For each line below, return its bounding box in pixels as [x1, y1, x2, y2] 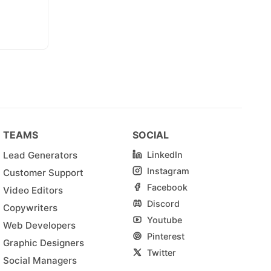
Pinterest [146, 230, 184, 241]
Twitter [146, 247, 176, 258]
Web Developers [3, 219, 76, 231]
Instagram [146, 165, 189, 176]
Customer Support [3, 166, 84, 178]
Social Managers [3, 254, 77, 266]
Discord [146, 198, 180, 209]
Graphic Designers [3, 237, 85, 249]
